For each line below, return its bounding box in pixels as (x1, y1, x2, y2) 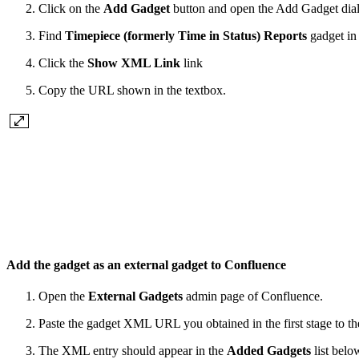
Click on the (38, 2, 103, 16)
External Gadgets (88, 288, 186, 303)
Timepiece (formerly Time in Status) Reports (65, 29, 307, 43)
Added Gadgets (227, 343, 311, 357)
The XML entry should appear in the (38, 343, 227, 357)
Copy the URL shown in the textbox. (38, 83, 226, 98)
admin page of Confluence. (186, 288, 323, 303)
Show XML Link (87, 56, 184, 71)
